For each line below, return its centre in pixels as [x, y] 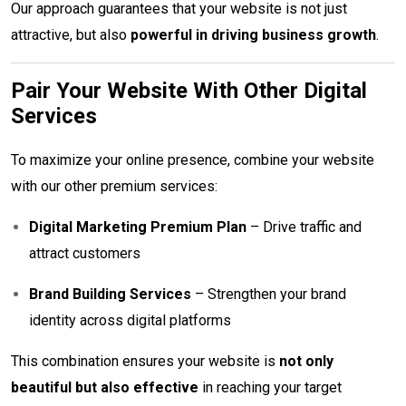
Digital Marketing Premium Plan [138, 227]
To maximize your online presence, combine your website [193, 159]
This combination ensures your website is [145, 361]
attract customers [85, 253]
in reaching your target [270, 387]
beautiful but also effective [105, 387]
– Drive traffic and [304, 227]
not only [306, 361]
